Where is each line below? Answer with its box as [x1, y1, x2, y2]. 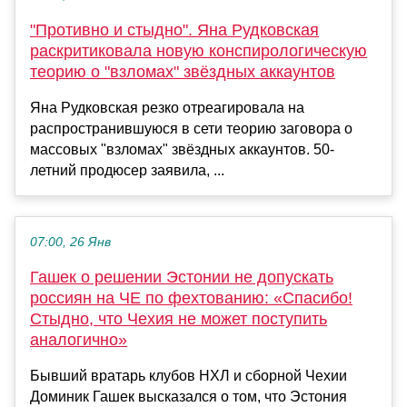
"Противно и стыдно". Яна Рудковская [30, 20, 319, 39]
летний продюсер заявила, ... [30, 162, 224, 178]
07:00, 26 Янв [30, 234, 111, 249]
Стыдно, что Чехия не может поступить [30, 309, 327, 328]
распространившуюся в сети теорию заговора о [30, 120, 352, 136]
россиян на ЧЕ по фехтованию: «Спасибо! [30, 288, 352, 307]
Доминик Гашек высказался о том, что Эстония [30, 388, 347, 404]
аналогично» [30, 330, 127, 349]
